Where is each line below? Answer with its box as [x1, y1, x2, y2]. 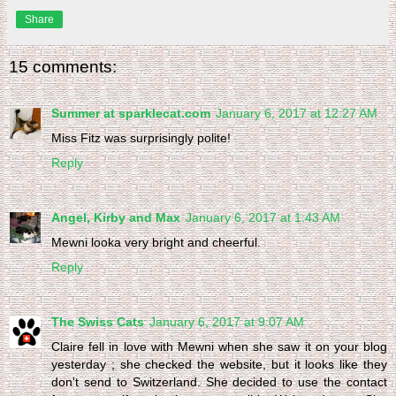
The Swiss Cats [51, 314, 144, 329]
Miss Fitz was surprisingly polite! [51, 130, 231, 145]
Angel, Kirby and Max [51, 209, 180, 225]
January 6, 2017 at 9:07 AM [149, 314, 304, 329]
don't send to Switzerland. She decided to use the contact [51, 374, 387, 389]
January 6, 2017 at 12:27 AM [216, 105, 377, 120]
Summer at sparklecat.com [51, 105, 210, 120]
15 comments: [9, 57, 117, 77]
